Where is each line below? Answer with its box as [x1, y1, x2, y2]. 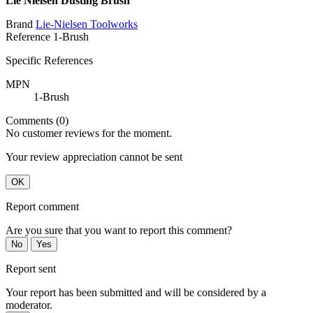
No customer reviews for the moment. [6, 127, 172, 140]
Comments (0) [6, 115, 68, 127]
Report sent [6, 263, 56, 275]
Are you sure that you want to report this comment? [6, 224, 232, 237]
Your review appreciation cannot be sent [6, 151, 182, 163]
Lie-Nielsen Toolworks [36, 18, 138, 31]
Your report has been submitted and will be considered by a [6, 286, 266, 299]
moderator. [6, 299, 52, 312]
